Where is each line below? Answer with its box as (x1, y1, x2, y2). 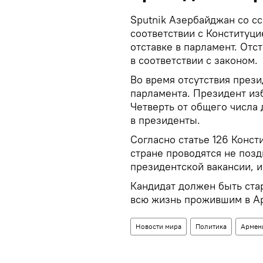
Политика (195, 221, 227, 231)
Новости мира (136, 221, 181, 231)
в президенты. (130, 113, 200, 127)
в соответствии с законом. (130, 53, 258, 67)
